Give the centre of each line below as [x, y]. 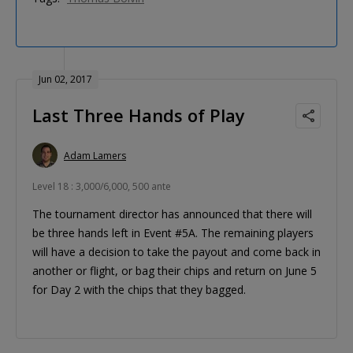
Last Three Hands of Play [139, 115]
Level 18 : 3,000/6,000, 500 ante [102, 187]
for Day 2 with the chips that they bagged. [139, 290]
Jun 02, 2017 [65, 80]
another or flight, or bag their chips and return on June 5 [175, 271]
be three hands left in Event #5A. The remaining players [173, 233]
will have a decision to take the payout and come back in [176, 252]
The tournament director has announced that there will [172, 214]
